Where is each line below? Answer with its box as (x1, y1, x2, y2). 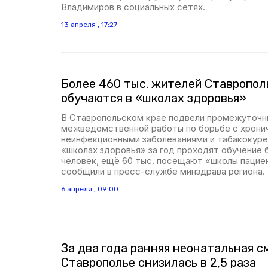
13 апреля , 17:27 (61, 20, 117, 29)
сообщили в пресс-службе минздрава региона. (61, 166, 265, 177)
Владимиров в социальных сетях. (61, 1, 205, 13)
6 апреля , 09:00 (61, 185, 118, 193)
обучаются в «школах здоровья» (61, 91, 246, 105)
